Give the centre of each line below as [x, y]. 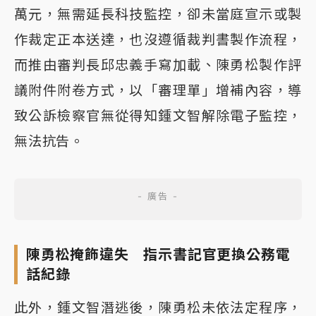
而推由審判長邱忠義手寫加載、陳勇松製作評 [158, 65]
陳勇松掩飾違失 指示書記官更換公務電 [158, 254]
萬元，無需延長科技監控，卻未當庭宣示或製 [158, 14]
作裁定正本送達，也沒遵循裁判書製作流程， [158, 39]
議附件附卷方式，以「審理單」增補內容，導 [158, 90]
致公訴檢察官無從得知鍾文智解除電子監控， [158, 115]
